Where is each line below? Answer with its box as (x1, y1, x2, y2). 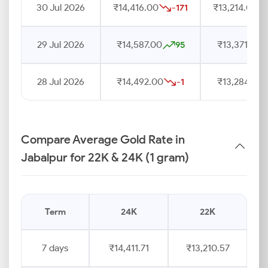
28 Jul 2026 (37, 76, 84, 87)
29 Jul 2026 (37, 39, 84, 50)
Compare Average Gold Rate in (21, 132, 185, 147)
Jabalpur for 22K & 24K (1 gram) (21, 150, 189, 165)
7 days (42, 242, 68, 254)
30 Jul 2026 (36, 2, 85, 13)
